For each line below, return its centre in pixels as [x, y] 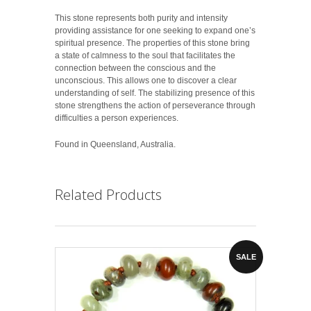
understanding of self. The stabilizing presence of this [155, 93]
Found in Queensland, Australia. [115, 144]
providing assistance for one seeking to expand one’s [155, 30]
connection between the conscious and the [135, 68]
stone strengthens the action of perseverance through [155, 105]
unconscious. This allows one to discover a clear [146, 80]
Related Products [108, 194]
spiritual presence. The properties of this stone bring [152, 43]
